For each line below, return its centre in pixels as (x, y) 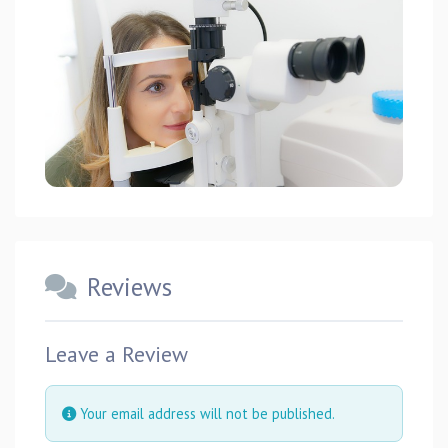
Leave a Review (116, 353)
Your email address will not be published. (205, 413)
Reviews (129, 287)
